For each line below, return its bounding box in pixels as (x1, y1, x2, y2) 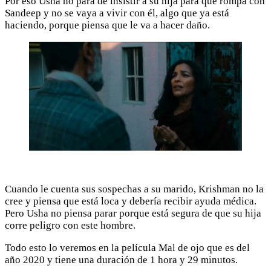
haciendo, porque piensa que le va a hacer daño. (5, 19, 210, 31)
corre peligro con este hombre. (5, 219, 135, 231)
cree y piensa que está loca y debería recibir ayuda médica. (5, 195, 256, 207)
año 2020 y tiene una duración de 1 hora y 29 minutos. (5, 253, 238, 266)
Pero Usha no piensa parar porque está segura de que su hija (5, 207, 261, 219)
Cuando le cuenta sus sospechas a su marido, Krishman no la (5, 183, 264, 195)
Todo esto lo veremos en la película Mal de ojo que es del (5, 241, 250, 253)
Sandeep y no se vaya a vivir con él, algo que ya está (5, 7, 229, 19)
